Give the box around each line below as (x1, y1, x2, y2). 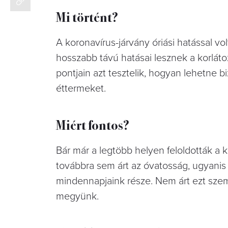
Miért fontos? (56, 115, 129, 134)
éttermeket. (56, 82, 108, 95)
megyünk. (56, 190, 99, 203)
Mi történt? (56, 7, 118, 26)
